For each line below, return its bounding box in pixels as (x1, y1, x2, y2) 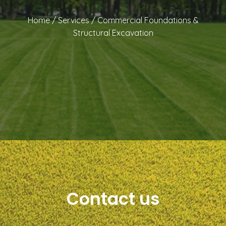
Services (58, 15, 89, 25)
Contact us (66, 187, 160, 211)
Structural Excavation (73, 27, 153, 38)
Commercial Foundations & (97, 15, 199, 25)
